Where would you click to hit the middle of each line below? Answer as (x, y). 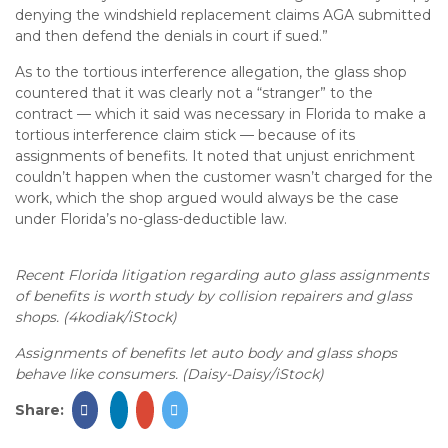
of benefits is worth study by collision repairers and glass (213, 296)
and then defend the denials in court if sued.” (171, 36)
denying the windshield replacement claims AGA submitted (223, 15)
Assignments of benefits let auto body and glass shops (206, 353)
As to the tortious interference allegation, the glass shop (211, 72)
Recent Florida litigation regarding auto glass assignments (222, 275)
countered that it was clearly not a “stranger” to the (194, 93)
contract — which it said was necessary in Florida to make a (220, 114)
